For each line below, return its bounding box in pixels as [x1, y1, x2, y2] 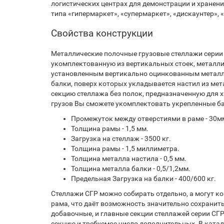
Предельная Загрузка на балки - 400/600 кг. [71, 174, 216, 182]
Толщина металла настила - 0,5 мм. [71, 154, 186, 162]
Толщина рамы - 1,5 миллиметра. [71, 144, 179, 152]
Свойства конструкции [51, 27, 153, 39]
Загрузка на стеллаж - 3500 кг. [71, 134, 171, 142]
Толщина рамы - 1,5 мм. [71, 124, 148, 132]
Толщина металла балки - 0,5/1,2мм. [71, 164, 190, 172]
